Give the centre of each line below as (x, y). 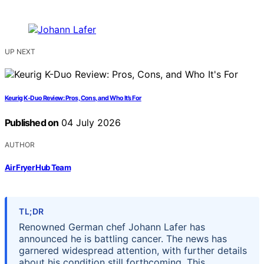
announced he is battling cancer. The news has (123, 238)
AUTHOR (20, 145)
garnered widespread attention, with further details (133, 250)
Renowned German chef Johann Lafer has (112, 227)
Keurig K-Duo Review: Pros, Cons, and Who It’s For (73, 98)
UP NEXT (20, 52)
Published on (32, 123)
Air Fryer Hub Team (38, 167)
